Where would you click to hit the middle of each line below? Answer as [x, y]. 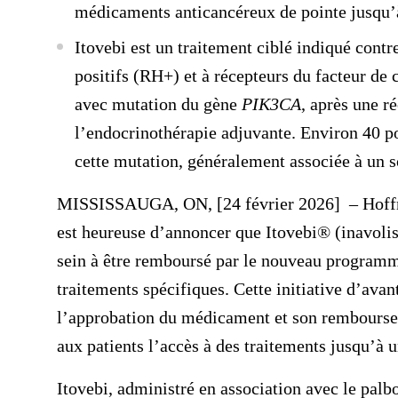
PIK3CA [271, 104]
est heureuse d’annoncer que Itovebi [187, 232]
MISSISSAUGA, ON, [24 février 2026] [203, 203]
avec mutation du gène [158, 104]
